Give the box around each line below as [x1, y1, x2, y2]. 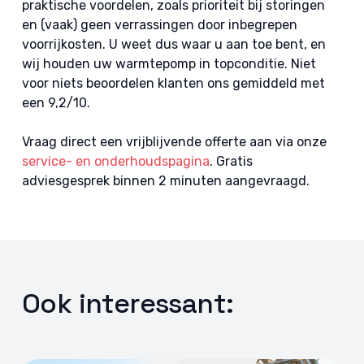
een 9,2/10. [21, 95, 90, 110]
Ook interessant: [21, 286, 234, 321]
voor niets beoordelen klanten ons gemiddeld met [21, 76, 325, 91]
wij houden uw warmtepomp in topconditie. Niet [21, 56, 316, 71]
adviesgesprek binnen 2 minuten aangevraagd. [21, 173, 310, 188]
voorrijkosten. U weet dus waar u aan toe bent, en [21, 37, 326, 52]
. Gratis [209, 154, 253, 169]
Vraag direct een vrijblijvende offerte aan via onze [21, 134, 327, 149]
